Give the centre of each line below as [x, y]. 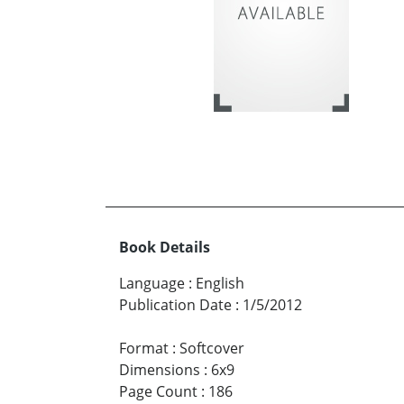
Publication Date [175, 304]
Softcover [212, 348]
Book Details [165, 247]
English [220, 283]
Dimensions [160, 369]
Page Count [158, 391]
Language [152, 283]
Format [144, 348]
